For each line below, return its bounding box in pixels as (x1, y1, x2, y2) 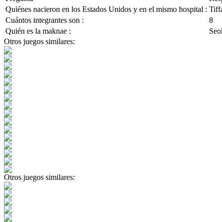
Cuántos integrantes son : (5, 15, 84, 24)
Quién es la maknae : (5, 26, 71, 35)
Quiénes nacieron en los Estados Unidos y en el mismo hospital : (5, 4, 207, 13)
